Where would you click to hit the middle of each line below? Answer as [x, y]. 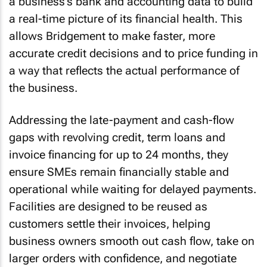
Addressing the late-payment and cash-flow [122, 120]
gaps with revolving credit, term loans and [117, 137]
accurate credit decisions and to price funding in [133, 53]
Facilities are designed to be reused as [108, 207]
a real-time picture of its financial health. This [126, 18]
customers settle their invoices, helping [110, 224]
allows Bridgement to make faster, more [112, 36]
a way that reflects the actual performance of [124, 70]
